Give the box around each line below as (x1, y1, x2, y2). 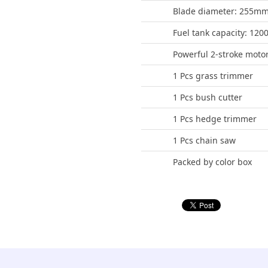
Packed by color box (173, 156, 252, 167)
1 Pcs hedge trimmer (173, 113, 257, 124)
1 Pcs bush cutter (173, 92, 242, 103)
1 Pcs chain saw (173, 135, 236, 146)
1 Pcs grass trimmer (173, 70, 253, 81)
